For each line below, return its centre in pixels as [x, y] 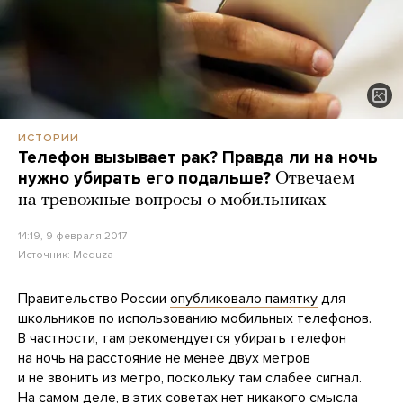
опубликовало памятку [244, 298]
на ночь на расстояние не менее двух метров [164, 358]
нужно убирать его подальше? [144, 178]
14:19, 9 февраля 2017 [72, 235]
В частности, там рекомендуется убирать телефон [182, 338]
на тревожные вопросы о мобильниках [172, 200]
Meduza [93, 254]
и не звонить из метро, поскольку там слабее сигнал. [190, 377]
